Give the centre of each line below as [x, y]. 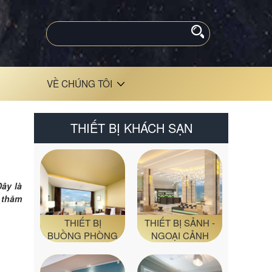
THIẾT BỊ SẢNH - [180, 222]
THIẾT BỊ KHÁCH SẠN [131, 128]
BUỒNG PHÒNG [83, 235]
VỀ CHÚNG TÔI [80, 83]
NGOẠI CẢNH [180, 235]
